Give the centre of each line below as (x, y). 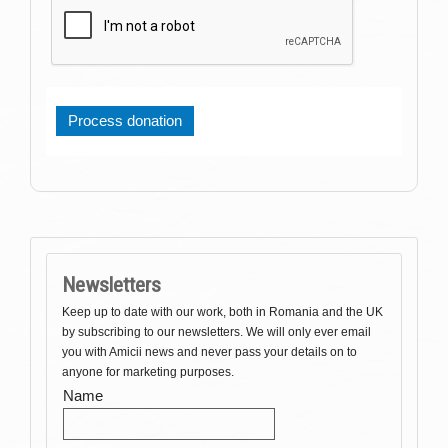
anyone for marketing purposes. (148, 372)
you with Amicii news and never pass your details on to (209, 352)
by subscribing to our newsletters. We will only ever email (216, 332)
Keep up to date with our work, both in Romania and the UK (222, 312)
